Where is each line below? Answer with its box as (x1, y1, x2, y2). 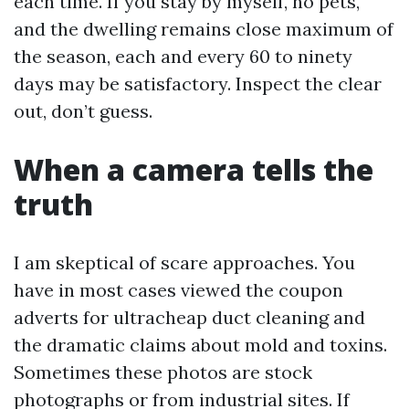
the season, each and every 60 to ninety (14, 45, 352, 68)
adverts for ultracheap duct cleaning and (14, 306, 365, 329)
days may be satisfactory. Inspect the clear (14, 72, 382, 95)
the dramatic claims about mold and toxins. (14, 333, 387, 356)
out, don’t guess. (14, 100, 152, 122)
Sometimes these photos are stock (14, 361, 312, 383)
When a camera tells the (14, 150, 373, 189)
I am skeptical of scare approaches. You (14, 251, 355, 274)
